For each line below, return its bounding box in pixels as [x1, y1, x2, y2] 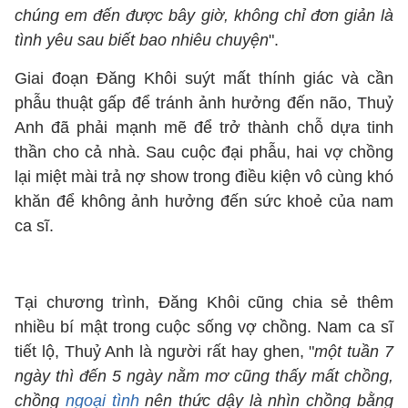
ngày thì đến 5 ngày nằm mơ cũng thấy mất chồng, [15, 367, 393, 385]
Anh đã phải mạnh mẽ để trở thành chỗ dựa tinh [15, 118, 393, 137]
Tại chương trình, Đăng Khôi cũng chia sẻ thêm [15, 293, 393, 311]
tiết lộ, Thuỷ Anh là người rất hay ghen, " [15, 342, 315, 361]
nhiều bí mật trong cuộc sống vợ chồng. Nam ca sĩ [15, 318, 393, 336]
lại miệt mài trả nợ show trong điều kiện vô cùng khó [15, 168, 393, 186]
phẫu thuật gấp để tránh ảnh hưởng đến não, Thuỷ [15, 94, 393, 112]
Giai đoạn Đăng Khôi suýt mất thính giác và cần [15, 69, 393, 87]
